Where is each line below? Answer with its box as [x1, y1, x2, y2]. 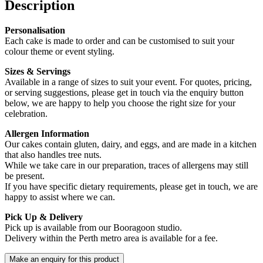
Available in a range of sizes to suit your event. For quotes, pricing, [5, 76, 252, 87]
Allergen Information [5, 128, 89, 139]
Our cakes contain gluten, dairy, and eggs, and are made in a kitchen [5, 139, 257, 149]
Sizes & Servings [5, 66, 70, 76]
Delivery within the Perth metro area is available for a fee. [5, 232, 218, 243]
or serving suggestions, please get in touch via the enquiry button [5, 87, 244, 97]
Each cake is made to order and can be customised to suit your [5, 35, 234, 46]
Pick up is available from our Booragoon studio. [5, 222, 182, 232]
